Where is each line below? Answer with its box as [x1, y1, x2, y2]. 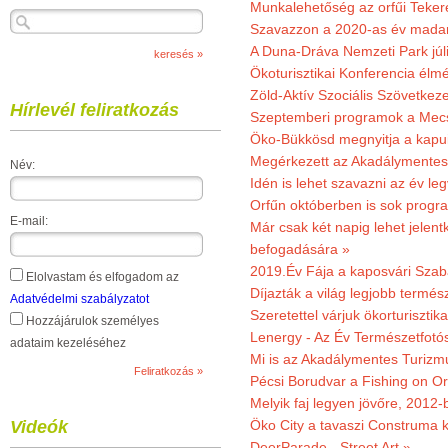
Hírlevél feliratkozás [10, 100, 179, 120]
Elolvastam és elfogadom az [23, 270, 179, 284]
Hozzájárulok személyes [23, 314, 159, 328]
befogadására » [250, 241, 350, 257]
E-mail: [10, 214, 48, 228]
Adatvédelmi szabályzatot [10, 292, 149, 306]
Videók [10, 417, 68, 437]
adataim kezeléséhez [10, 336, 126, 350]
